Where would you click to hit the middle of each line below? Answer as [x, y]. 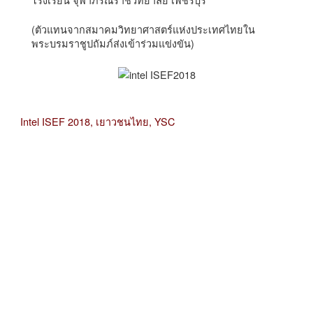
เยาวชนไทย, [125, 122]
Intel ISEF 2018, [57, 122]
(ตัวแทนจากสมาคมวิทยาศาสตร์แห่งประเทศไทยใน [143, 29]
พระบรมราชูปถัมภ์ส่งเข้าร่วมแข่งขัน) [113, 43]
